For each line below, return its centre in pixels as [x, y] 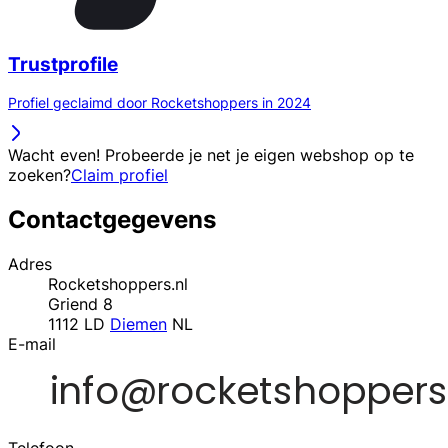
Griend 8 [80, 304]
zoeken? [39, 175]
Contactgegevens [112, 220]
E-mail [32, 344]
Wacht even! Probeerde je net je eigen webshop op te [211, 155]
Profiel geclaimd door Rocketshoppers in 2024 [159, 103]
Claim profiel [119, 175]
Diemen [138, 324]
